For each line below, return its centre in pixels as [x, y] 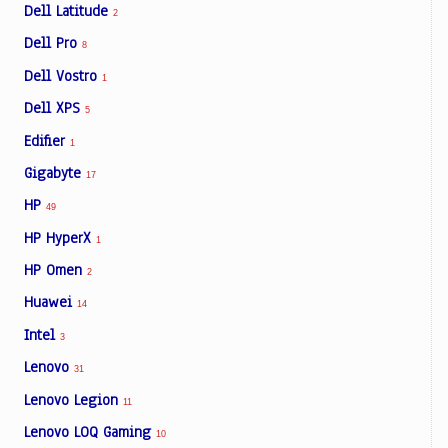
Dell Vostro [63, 75]
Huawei [50, 302]
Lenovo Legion [73, 399]
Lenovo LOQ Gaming [90, 431]
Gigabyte [55, 172]
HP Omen [55, 270]
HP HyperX [60, 237]
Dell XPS [54, 108]
